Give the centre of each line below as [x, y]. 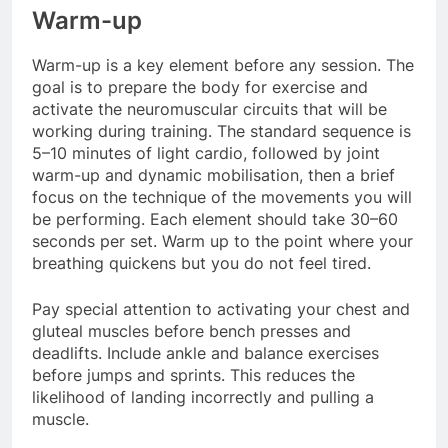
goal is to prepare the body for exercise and [200, 87]
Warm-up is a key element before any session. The [223, 65]
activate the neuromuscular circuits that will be [209, 109]
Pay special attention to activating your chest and [221, 309]
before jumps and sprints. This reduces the [193, 375]
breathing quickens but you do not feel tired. [201, 263]
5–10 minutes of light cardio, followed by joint [206, 153]
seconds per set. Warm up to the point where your [222, 241]
